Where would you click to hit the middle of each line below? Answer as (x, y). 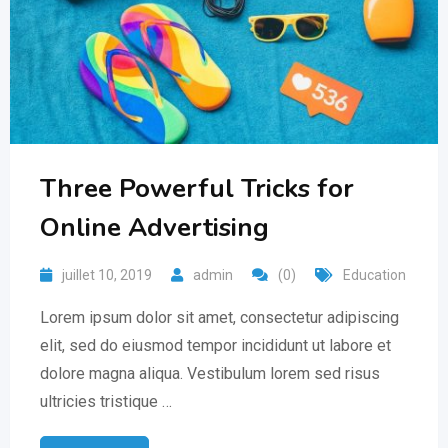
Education (374, 275)
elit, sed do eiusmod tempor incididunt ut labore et (215, 346)
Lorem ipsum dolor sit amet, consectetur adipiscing (219, 318)
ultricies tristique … (106, 402)
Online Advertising (154, 228)
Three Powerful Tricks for (197, 189)
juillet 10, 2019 (107, 275)
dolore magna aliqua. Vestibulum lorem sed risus (210, 374)
